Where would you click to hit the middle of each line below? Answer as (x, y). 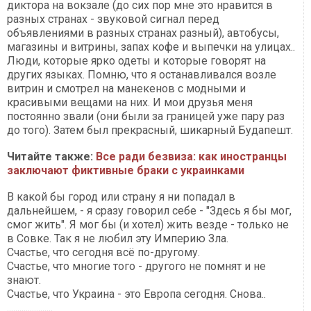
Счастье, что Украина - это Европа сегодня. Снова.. (136, 294)
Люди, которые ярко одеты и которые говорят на (136, 61)
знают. (24, 280)
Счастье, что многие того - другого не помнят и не (136, 267)
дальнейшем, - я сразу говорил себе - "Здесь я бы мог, (149, 211)
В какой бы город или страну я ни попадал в (121, 197)
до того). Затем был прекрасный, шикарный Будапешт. (150, 131)
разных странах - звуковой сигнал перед (113, 19)
